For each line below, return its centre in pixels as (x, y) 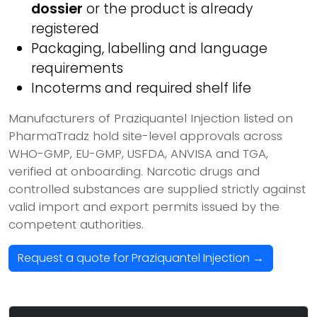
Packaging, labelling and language (149, 48)
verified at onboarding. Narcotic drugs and (134, 171)
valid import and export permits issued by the (144, 207)
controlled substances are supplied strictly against (157, 189)
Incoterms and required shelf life (141, 88)
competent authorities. (76, 224)
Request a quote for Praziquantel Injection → (141, 258)
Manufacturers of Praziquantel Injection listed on (151, 118)
